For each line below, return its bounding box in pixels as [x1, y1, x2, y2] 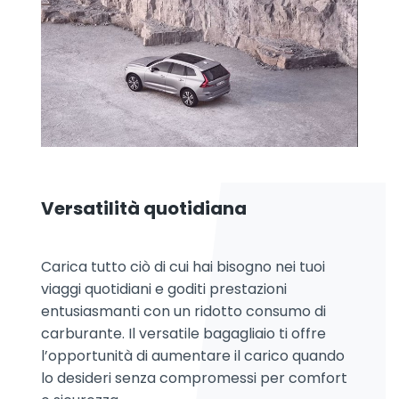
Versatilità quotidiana [41, 196, 247, 222]
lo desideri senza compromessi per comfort [41, 368, 347, 389]
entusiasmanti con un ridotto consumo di [41, 301, 326, 322]
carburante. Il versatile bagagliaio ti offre [41, 323, 326, 345]
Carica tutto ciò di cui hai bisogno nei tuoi [41, 256, 325, 278]
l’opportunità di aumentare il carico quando [41, 346, 345, 367]
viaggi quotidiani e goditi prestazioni [41, 279, 287, 300]
